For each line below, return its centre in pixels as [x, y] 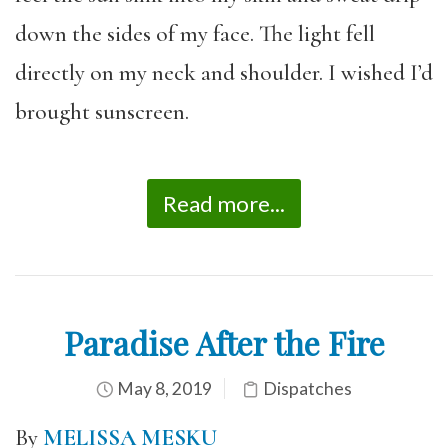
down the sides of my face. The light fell [195, 33]
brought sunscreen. [102, 111]
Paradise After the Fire [224, 342]
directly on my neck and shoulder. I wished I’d [224, 72]
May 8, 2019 [163, 388]
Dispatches [307, 388]
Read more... [224, 203]
